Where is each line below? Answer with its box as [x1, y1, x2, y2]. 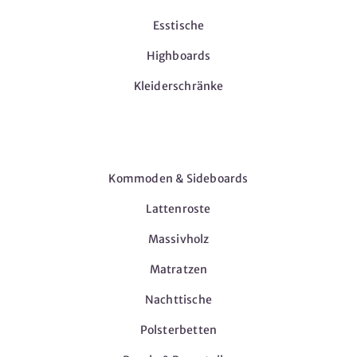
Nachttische [144, 292, 213, 307]
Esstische [152, 18, 205, 33]
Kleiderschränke [133, 78, 224, 93]
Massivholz [147, 231, 210, 246]
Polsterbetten [139, 322, 218, 337]
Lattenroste [146, 201, 211, 216]
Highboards [146, 48, 211, 63]
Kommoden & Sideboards [108, 171, 249, 186]
